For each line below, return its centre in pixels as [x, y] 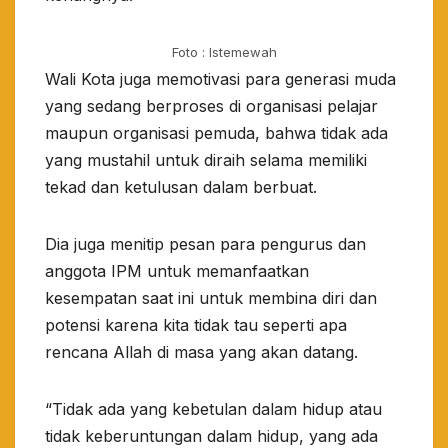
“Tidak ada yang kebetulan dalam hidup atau [213, 409]
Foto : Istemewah [224, 52]
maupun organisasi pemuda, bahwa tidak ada [216, 133]
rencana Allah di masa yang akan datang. [201, 352]
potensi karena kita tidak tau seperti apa [196, 325]
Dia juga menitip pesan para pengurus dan [205, 244]
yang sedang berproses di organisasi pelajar [211, 106]
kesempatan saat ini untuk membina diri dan [211, 298]
